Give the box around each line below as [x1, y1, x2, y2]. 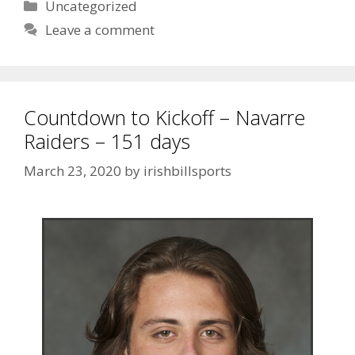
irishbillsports [143, 162, 231, 181]
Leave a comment [45, 20, 155, 39]
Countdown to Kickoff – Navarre [24, 103, 305, 131]
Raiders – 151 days [24, 127, 190, 155]
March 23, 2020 [24, 162, 121, 181]
